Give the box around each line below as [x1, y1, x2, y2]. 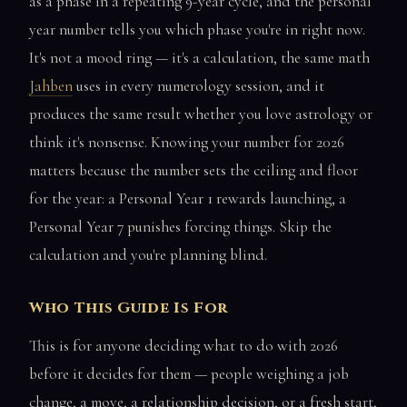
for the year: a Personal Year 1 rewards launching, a [29, 188, 346, 208]
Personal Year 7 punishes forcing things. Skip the [29, 216, 332, 236]
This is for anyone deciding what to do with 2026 [29, 335, 338, 355]
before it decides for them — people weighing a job [29, 363, 349, 383]
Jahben [29, 75, 73, 95]
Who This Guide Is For [29, 298, 229, 319]
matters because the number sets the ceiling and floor [29, 160, 358, 180]
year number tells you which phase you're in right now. [29, 19, 365, 39]
